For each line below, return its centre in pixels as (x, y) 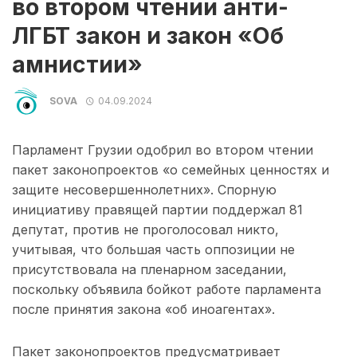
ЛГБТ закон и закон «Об (148, 36)
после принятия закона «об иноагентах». (143, 310)
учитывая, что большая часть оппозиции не (153, 250)
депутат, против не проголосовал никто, (145, 230)
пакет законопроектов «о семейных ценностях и (171, 170)
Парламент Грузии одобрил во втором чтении (163, 150)
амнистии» (77, 65)
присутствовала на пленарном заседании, (149, 270)
